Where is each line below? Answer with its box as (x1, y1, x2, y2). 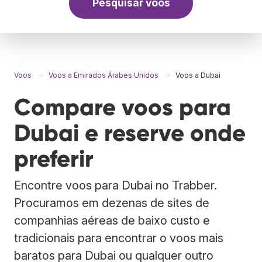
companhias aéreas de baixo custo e (14, 213, 210, 227)
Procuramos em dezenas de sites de (14, 195, 209, 210)
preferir (14, 144, 94, 173)
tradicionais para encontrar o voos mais (14, 230, 223, 245)
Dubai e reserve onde (14, 118, 246, 147)
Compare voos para (14, 92, 231, 122)
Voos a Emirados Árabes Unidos (49, 70, 158, 80)
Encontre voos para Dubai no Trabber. (14, 178, 217, 192)
